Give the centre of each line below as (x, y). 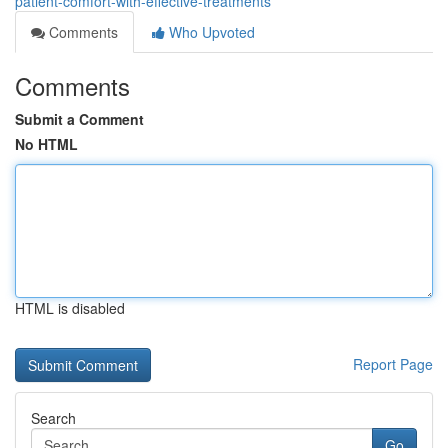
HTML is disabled (70, 308)
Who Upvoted (210, 32)
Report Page (393, 364)
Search (53, 418)
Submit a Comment (79, 119)
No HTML (46, 144)
